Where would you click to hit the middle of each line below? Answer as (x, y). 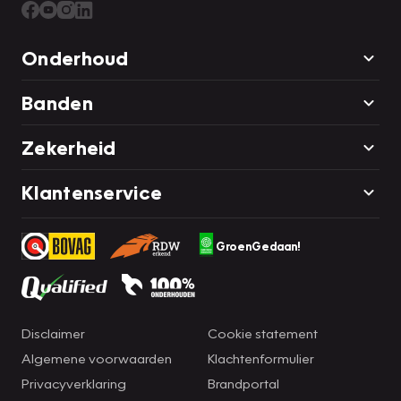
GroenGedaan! (258, 246)
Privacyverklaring (74, 383)
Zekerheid (69, 147)
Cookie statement (263, 333)
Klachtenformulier (261, 358)
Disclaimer (53, 333)
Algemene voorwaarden (97, 358)
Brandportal (243, 383)
